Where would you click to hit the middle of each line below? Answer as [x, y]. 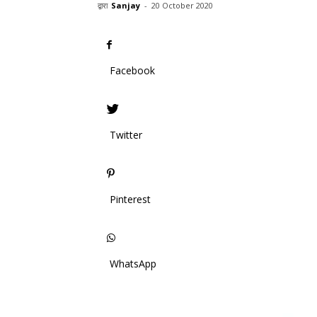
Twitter [126, 135]
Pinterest [130, 199]
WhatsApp [133, 264]
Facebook [132, 70]
